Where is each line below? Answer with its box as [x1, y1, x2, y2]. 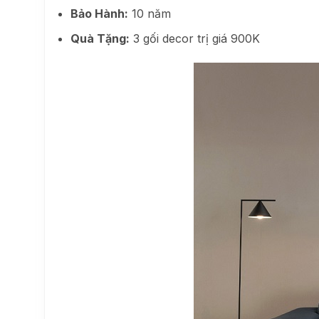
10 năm [127, 6, 171, 21]
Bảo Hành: [70, 6, 128, 21]
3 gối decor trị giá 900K [129, 31, 260, 46]
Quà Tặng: [70, 31, 130, 46]
